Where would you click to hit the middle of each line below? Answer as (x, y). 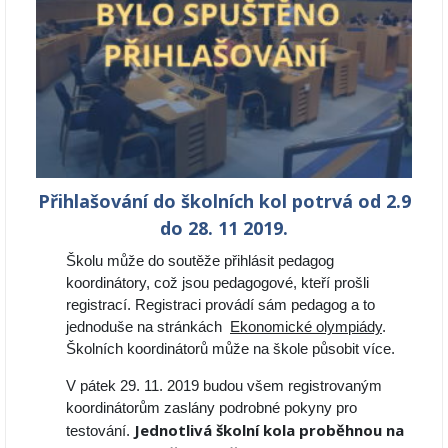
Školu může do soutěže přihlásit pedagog (200, 260)
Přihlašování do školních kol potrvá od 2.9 (224, 201)
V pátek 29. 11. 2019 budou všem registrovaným (224, 385)
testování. (100, 430)
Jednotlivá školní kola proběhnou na (269, 429)
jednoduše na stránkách (148, 326)
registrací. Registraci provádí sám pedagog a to (220, 304)
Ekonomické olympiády (306, 326)
